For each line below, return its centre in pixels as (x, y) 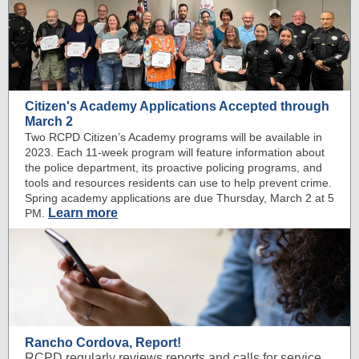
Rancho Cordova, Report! (103, 343)
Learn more (83, 213)
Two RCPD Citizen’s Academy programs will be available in (173, 137)
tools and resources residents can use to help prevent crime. (178, 183)
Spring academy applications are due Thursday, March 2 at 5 (179, 198)
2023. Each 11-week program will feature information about (175, 152)
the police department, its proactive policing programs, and (173, 167)
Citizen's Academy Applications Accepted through (177, 106)
